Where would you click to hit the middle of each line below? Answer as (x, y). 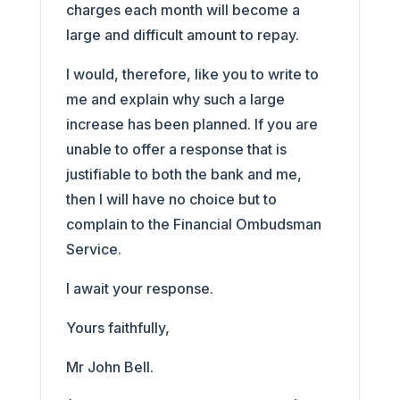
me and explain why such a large (175, 99)
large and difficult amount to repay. (182, 35)
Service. (95, 249)
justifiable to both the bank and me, (183, 174)
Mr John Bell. (109, 367)
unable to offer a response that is (176, 149)
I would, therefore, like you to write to (192, 74)
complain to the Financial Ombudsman (193, 224)
